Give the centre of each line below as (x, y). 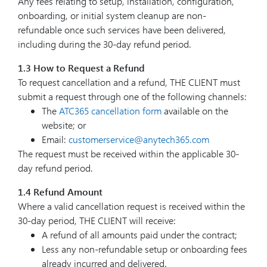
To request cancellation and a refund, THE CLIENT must (129, 82)
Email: (55, 139)
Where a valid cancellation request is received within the (131, 206)
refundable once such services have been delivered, (122, 30)
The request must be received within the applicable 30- (128, 153)
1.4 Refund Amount (60, 192)
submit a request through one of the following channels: (132, 96)
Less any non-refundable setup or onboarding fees (145, 249)
